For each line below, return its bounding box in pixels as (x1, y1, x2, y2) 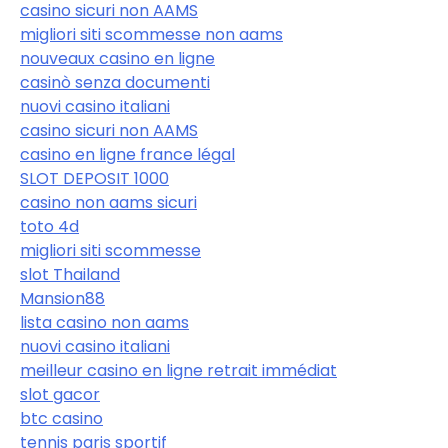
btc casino (20, 406, 103, 430)
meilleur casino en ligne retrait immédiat (20, 358, 337, 382)
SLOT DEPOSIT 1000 (20, 166, 169, 190)
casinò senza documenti (20, 70, 210, 94)
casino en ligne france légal (20, 142, 235, 166)
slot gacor (20, 382, 100, 406)
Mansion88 (20, 286, 105, 310)
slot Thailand (20, 262, 120, 286)
